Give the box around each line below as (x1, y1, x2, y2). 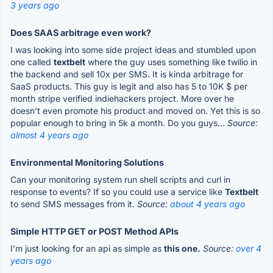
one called (10, 56, 54, 67)
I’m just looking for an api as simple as (10, 243, 164, 253)
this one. (164, 243, 200, 253)
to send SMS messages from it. (10, 198, 137, 209)
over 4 (236, 243, 261, 253)
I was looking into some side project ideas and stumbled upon (10, 44, 256, 55)
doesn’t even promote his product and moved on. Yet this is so (10, 105, 260, 116)
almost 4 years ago (10, 129, 88, 140)
